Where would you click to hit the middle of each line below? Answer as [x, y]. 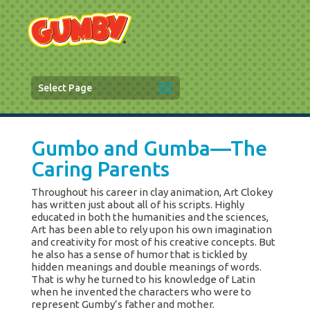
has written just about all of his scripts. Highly [137, 204]
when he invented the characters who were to [141, 292]
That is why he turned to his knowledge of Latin [143, 279]
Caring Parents [100, 169]
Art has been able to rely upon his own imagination [151, 229]
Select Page [65, 88]
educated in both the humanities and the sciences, [149, 217]
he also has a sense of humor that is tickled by [139, 254]
